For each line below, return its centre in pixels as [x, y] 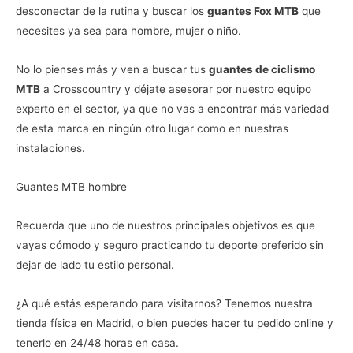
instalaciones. [50, 149]
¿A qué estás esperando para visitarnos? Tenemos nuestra [164, 304]
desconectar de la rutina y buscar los [111, 11]
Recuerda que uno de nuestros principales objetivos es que [165, 226]
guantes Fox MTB [253, 11]
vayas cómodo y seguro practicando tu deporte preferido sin [170, 245]
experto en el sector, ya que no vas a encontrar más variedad [172, 109]
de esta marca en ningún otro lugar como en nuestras [152, 129]
